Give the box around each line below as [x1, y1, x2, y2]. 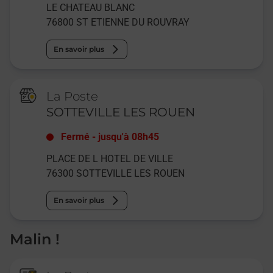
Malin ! [10, 230, 60, 248]
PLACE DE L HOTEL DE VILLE [46, 152, 174, 165]
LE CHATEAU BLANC [46, 1, 135, 13]
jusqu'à [98, 130, 130, 143]
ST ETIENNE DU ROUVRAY [76, 16, 190, 28]
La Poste [46, 88, 99, 104]
